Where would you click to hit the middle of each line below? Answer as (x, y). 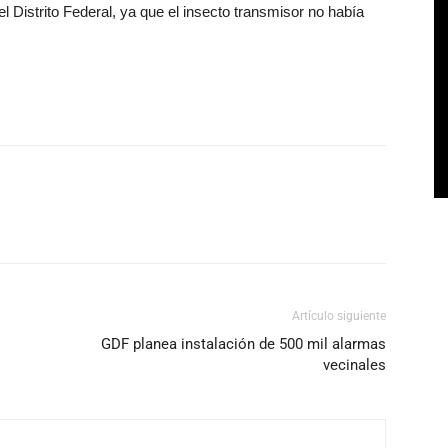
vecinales (354, 365)
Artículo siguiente (339, 316)
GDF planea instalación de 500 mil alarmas (243, 344)
